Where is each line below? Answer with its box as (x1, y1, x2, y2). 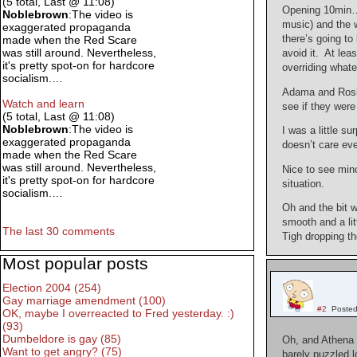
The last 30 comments (2, 225, 115, 238)
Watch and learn (2, 97, 84, 111)
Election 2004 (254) (2, 281, 101, 295)
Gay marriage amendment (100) (2, 294, 166, 308)
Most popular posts (2, 254, 148, 273)
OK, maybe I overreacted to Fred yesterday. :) (2, 307, 234, 320)
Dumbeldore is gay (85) (2, 332, 121, 346)
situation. (282, 178, 325, 190)
